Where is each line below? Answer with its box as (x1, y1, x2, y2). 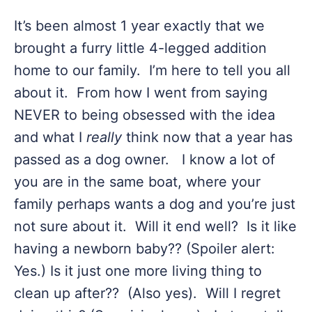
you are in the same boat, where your (14, 173, 260, 190)
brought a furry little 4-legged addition (14, 40, 267, 56)
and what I (14, 129, 86, 146)
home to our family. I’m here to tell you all (14, 62, 290, 79)
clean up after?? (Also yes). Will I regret (14, 285, 281, 302)
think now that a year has (122, 129, 292, 146)
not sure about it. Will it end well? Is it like (14, 218, 297, 235)
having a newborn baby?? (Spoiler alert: (14, 240, 275, 257)
